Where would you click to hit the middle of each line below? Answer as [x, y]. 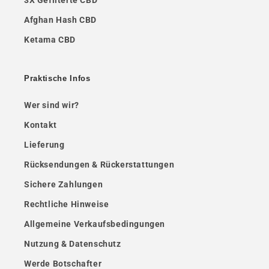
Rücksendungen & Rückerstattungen [99, 165]
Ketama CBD [50, 40]
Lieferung [44, 145]
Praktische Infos [57, 79]
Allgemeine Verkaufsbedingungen [95, 224]
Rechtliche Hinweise [67, 204]
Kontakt [41, 125]
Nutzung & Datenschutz [73, 244]
